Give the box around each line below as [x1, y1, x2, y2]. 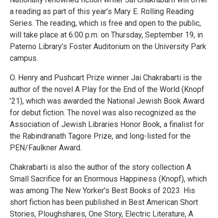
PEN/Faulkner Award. [10, 143, 82, 152]
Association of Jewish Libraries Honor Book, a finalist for [10, 120, 204, 129]
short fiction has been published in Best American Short [10, 198, 198, 207]
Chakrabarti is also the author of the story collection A [10, 163, 191, 172]
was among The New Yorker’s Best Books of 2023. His [10, 186, 195, 195]
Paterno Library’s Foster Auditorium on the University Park [10, 42, 206, 51]
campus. [10, 54, 38, 63]
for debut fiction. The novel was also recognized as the [10, 108, 196, 117]
